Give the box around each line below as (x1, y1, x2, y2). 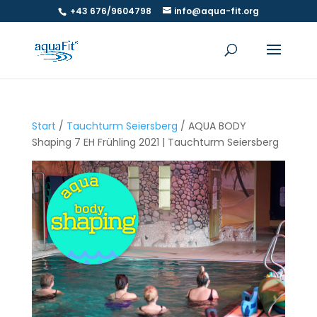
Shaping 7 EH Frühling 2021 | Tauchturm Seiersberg (31, 135, 279, 149)
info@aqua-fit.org (173, 5, 259, 17)
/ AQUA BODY (177, 119, 246, 133)
